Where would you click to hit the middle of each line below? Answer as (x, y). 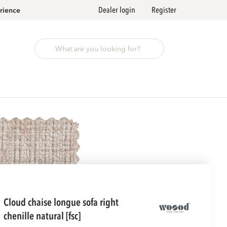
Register (164, 10)
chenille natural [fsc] (42, 216)
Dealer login (117, 10)
